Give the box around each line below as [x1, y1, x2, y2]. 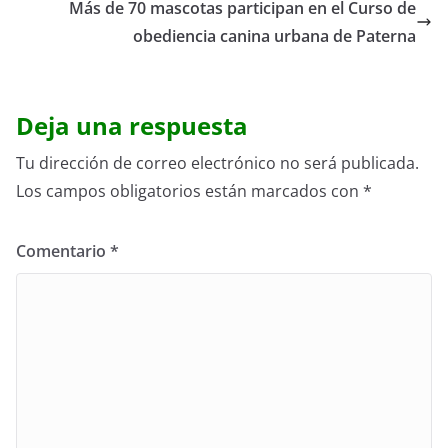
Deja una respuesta [16, 108, 248, 142]
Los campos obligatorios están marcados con [16, 179, 363, 202]
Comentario [16, 239, 110, 262]
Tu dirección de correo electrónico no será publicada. [16, 151, 419, 174]
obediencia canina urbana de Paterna [133, 24, 416, 47]
